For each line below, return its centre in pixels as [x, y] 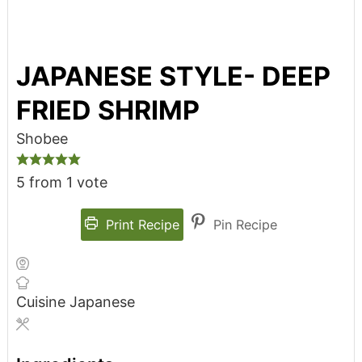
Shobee [42, 139]
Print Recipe [141, 225]
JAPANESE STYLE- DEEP [173, 77]
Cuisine [42, 302]
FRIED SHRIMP [107, 111]
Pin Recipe [243, 225]
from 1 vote [66, 183]
